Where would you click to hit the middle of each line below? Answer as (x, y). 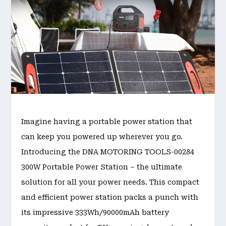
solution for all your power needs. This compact (110, 182)
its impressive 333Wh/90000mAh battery (95, 212)
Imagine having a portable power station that (107, 121)
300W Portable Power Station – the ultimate (102, 167)
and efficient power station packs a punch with (110, 197)
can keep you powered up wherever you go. (102, 136)
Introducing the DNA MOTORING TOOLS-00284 (108, 152)
